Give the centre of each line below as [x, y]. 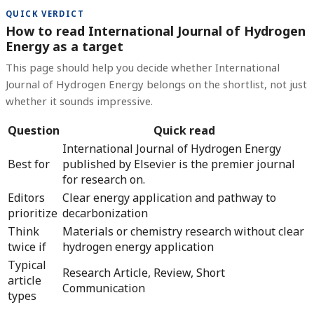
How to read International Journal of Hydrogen [156, 30]
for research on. [104, 180]
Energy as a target [64, 46]
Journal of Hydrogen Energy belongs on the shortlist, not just [156, 84]
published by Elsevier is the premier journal [179, 164]
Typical [27, 265]
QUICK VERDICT [45, 14]
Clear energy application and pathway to [169, 198]
